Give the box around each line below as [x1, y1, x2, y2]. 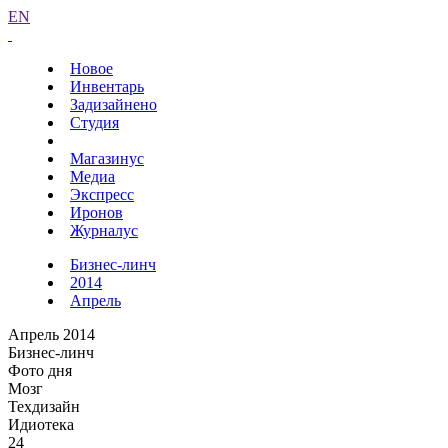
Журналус [70, 222, 138, 239]
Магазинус [70, 150, 144, 167]
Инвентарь [70, 78, 144, 95]
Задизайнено [70, 96, 157, 113]
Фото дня [8, 362, 72, 379]
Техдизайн [8, 398, 80, 415]
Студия [70, 114, 119, 131]
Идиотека [8, 416, 74, 433]
